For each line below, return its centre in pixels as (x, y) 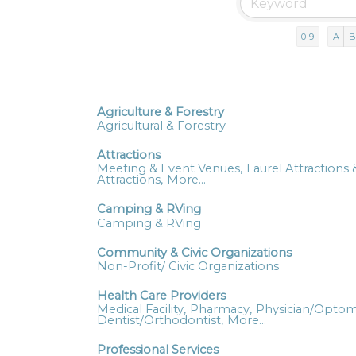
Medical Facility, (141, 309)
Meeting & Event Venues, (170, 169)
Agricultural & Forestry (161, 126)
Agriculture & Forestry (161, 112)
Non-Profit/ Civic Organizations (188, 266)
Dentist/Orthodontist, (160, 320)
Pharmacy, (221, 309)
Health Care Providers (161, 295)
